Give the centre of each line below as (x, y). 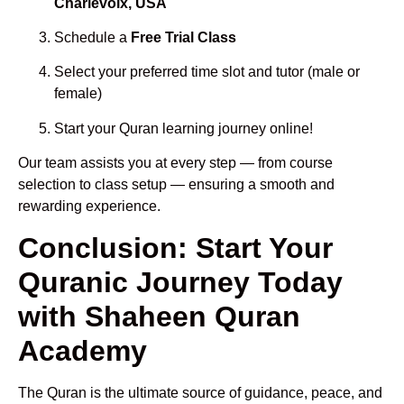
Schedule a (92, 38)
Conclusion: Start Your (175, 248)
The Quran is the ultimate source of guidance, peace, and (200, 392)
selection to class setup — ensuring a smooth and (176, 185)
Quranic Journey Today (180, 282)
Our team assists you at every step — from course (175, 163)
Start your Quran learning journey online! (184, 128)
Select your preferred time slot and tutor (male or (207, 72)
